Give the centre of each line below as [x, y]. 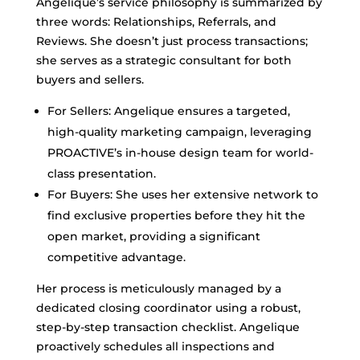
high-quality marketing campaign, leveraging [179, 132]
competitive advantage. [116, 257]
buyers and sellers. [90, 80]
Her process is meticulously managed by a [158, 288]
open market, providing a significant [153, 236]
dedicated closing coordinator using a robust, [168, 308]
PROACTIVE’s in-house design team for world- [180, 153]
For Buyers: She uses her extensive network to [182, 194]
